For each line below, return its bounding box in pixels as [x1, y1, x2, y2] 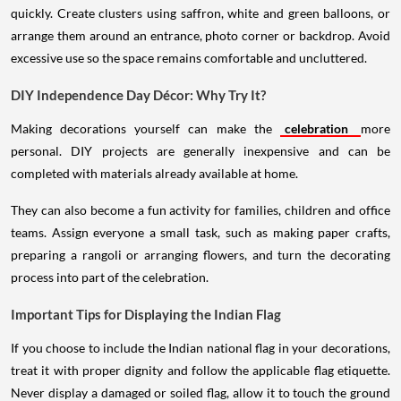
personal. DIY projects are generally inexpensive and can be [11, 142, 390, 158]
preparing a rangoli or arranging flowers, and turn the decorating [11, 246, 390, 262]
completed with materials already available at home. [11, 165, 298, 181]
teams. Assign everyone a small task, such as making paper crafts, [11, 224, 390, 240]
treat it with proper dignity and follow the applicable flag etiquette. [11, 362, 390, 378]
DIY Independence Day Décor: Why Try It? [11, 86, 266, 103]
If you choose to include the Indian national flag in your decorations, [11, 339, 390, 355]
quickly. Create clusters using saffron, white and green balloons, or [11, 4, 390, 21]
